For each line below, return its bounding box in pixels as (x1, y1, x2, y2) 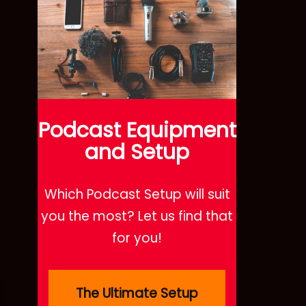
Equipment (126, 115, 236, 145)
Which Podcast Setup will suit (44, 184, 230, 204)
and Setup (85, 137, 189, 167)
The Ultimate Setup (76, 283, 198, 303)
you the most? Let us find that (41, 206, 233, 225)
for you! (112, 228, 162, 247)
